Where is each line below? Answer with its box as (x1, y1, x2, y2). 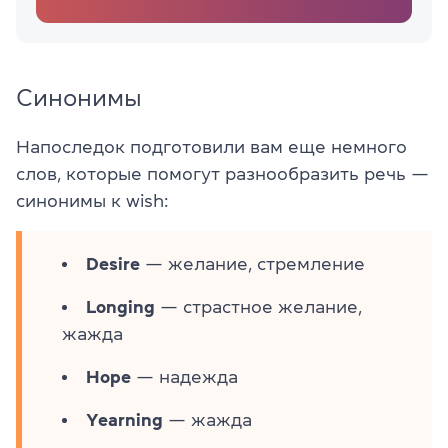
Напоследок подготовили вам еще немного (16, 137, 407, 156)
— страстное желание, (155, 297, 362, 316)
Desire (86, 254, 140, 273)
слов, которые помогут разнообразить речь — (16, 164, 429, 183)
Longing (86, 297, 155, 316)
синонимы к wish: (16, 191, 168, 210)
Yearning (86, 410, 163, 429)
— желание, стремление (140, 254, 365, 273)
